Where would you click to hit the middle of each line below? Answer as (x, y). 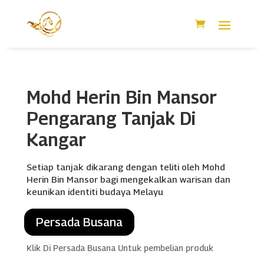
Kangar (56, 139)
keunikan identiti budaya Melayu (95, 191)
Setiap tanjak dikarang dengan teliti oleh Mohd (126, 166)
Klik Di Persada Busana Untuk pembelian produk (120, 247)
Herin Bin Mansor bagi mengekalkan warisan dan (128, 179)
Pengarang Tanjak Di (111, 118)
